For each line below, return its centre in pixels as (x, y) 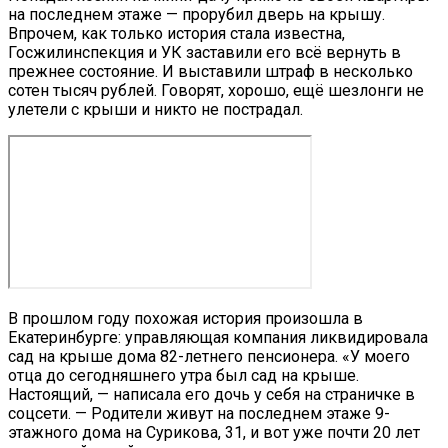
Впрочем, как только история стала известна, (176, 34)
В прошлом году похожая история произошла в (185, 319)
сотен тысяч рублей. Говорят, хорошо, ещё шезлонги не (216, 91)
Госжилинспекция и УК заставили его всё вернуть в (204, 53)
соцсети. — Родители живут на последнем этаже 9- (199, 414)
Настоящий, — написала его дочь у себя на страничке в (211, 395)
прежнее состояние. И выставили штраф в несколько (210, 72)
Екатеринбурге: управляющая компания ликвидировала (218, 338)
